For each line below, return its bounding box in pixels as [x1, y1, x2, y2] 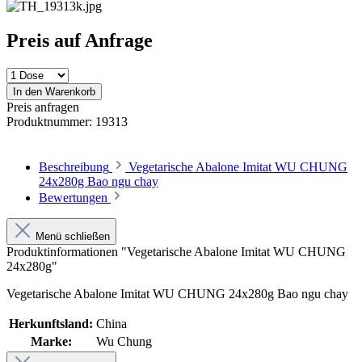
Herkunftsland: [9, 316, 93, 330]
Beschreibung [39, 159, 109, 174]
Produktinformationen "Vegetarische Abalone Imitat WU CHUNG [6, 244, 346, 259]
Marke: [30, 334, 72, 348]
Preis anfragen [6, 99, 79, 114]
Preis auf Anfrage [6, 29, 153, 51]
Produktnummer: [6, 114, 95, 128]
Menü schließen [36, 229, 110, 242]
